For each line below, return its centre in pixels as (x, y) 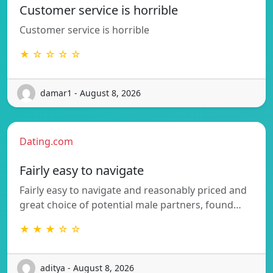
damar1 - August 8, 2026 (90, 93)
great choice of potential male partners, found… (130, 204)
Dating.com (46, 141)
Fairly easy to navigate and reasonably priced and (133, 190)
